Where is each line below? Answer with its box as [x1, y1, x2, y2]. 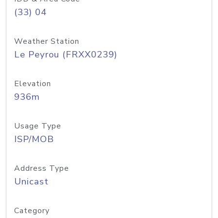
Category [14, 205, 50, 216]
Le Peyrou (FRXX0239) [14, 48, 117, 61]
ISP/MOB [14, 133, 54, 145]
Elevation [14, 78, 51, 89]
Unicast [14, 175, 49, 188]
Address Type [14, 163, 69, 174]
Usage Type [14, 121, 61, 131]
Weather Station [14, 36, 79, 47]
